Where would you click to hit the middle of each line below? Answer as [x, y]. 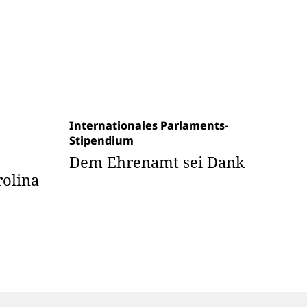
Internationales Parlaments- [149, 125]
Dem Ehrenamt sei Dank [157, 162]
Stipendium [101, 140]
